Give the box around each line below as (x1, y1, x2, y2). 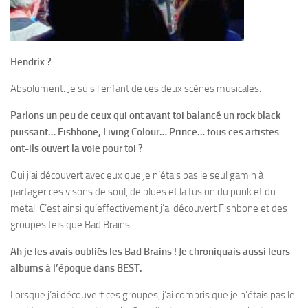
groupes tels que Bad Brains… (10, 219, 137, 232)
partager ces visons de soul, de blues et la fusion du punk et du (10, 186, 276, 199)
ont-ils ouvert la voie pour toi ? (10, 142, 143, 155)
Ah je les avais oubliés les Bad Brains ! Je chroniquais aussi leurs (10, 245, 290, 258)
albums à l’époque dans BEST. (10, 262, 142, 275)
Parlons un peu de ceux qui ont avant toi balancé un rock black (10, 109, 280, 122)
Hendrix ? (10, 56, 52, 69)
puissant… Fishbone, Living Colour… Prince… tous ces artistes (10, 126, 279, 139)
